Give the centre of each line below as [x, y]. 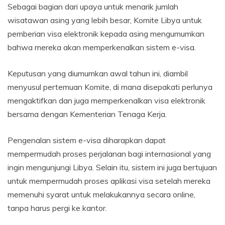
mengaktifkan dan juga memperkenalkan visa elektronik [106, 100]
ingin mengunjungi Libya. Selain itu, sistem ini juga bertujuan [112, 167]
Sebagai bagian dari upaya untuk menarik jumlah [93, 6]
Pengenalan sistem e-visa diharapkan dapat [87, 140]
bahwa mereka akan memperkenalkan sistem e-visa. [102, 47]
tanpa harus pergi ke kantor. [57, 208]
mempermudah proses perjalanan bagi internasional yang [109, 153]
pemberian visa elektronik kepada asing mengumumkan [106, 33]
